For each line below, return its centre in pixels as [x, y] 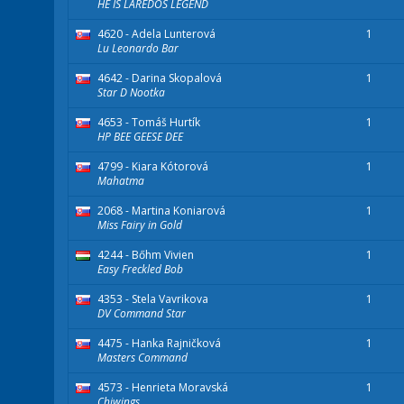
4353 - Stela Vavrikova [153, 299]
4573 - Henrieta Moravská [163, 388]
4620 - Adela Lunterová [156, 34]
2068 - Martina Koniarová [161, 211]
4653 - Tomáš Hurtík [149, 123]
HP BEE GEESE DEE [140, 137]
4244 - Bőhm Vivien [146, 255]
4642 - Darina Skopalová [160, 78]
